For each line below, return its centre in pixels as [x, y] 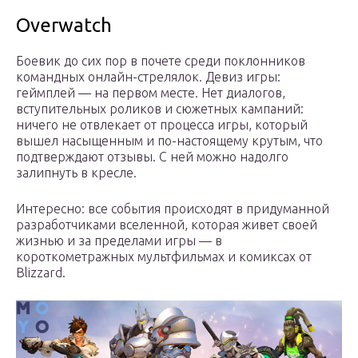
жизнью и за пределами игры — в [119, 240]
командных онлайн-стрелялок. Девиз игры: [148, 76]
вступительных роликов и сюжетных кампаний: [160, 108]
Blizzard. [41, 272]
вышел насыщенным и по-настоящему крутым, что [169, 140]
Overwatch [64, 25]
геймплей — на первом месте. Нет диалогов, [151, 92]
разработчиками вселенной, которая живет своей [167, 224]
